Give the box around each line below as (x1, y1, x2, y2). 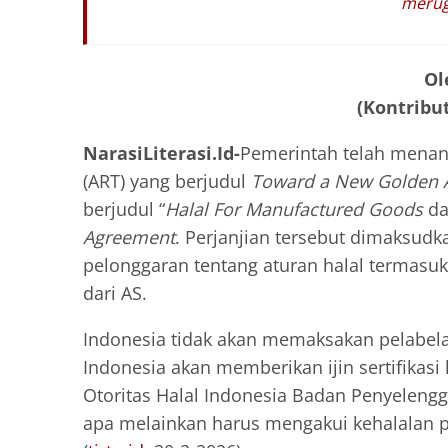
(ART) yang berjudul (83, 168, 251, 193)
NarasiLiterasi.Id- (83, 140, 240, 165)
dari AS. (83, 280, 147, 305)
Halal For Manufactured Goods (165, 196, 428, 221)
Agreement (83, 224, 175, 249)
